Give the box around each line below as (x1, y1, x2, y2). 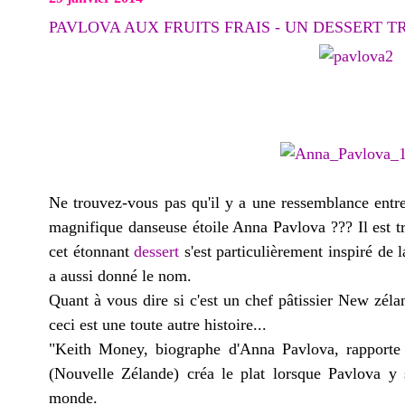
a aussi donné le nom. (49, 267, 192, 285)
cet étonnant (49, 242, 135, 260)
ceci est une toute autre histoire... (49, 316, 267, 334)
